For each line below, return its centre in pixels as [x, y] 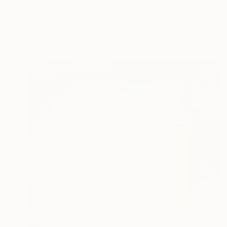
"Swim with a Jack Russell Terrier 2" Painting [117, 11]
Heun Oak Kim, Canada [66, 22]
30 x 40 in [120, 33]
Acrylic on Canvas [59, 33]
